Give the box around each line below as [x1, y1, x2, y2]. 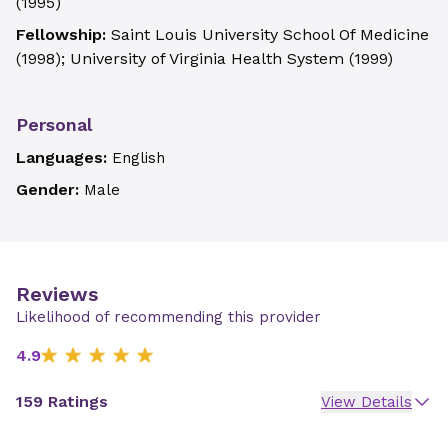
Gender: [16, 180, 84, 199]
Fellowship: [16, 25, 111, 44]
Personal [16, 114, 92, 135]
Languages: [16, 148, 112, 167]
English [112, 149, 165, 167]
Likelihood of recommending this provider [16, 308, 321, 326]
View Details [321, 393, 412, 411]
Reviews [16, 282, 98, 306]
